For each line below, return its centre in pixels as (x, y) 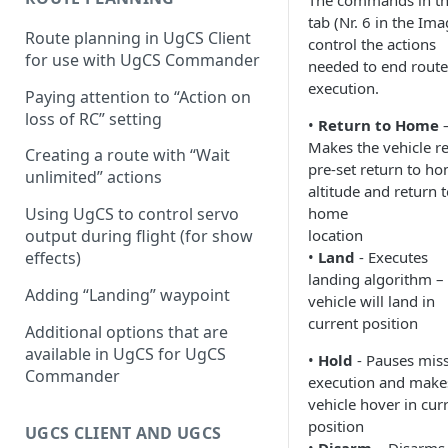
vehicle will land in (371, 301)
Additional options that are (126, 331)
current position (363, 323)
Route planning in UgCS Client (138, 38)
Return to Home (378, 125)
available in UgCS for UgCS (125, 353)
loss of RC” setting (93, 118)
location (335, 235)
